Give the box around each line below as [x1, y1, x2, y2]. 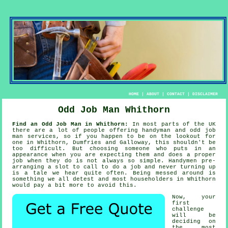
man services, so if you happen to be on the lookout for [12, 133, 216, 140]
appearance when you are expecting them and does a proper [12, 152, 216, 158]
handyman [142, 127, 171, 134]
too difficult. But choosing [12, 146, 125, 152]
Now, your [172, 194, 216, 201]
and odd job [170, 127, 216, 134]
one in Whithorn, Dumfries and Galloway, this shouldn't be [12, 139, 216, 146]
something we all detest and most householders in [12, 176, 187, 183]
